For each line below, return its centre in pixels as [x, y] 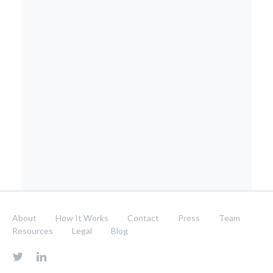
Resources [33, 231]
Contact [143, 218]
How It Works [82, 218]
